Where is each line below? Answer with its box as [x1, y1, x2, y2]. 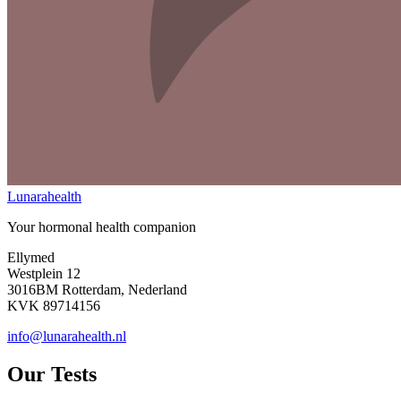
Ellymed [7, 250, 55, 266]
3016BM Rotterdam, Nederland [7, 282, 187, 298]
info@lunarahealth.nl [7, 328, 126, 345]
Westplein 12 [7, 266, 81, 282]
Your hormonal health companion [7, 219, 196, 235]
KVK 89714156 [7, 298, 100, 314]
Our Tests [7, 363, 97, 387]
